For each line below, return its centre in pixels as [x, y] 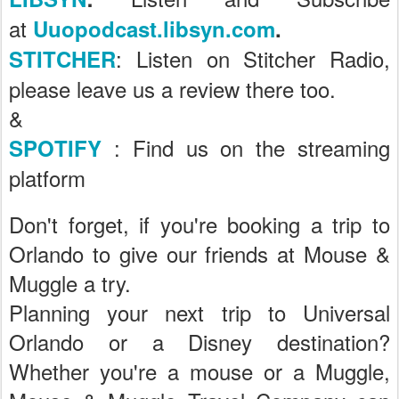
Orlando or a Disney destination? [199, 342]
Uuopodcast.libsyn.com [154, 28]
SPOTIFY [55, 148]
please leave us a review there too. [172, 89]
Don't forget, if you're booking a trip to [199, 224]
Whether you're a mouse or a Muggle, [199, 371]
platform [47, 178]
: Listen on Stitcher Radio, [253, 58]
